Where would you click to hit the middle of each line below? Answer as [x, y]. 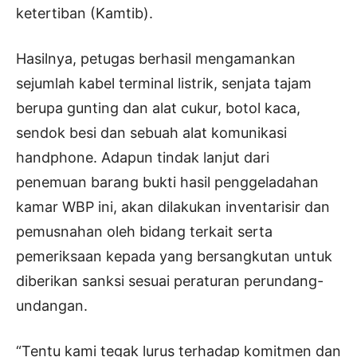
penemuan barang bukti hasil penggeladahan [167, 182]
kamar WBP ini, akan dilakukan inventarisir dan [173, 207]
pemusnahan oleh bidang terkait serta [144, 232]
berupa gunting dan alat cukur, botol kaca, [158, 108]
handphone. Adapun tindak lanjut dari [143, 158]
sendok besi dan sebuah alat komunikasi [151, 133]
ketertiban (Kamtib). [84, 14]
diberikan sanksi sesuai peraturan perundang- [170, 281]
